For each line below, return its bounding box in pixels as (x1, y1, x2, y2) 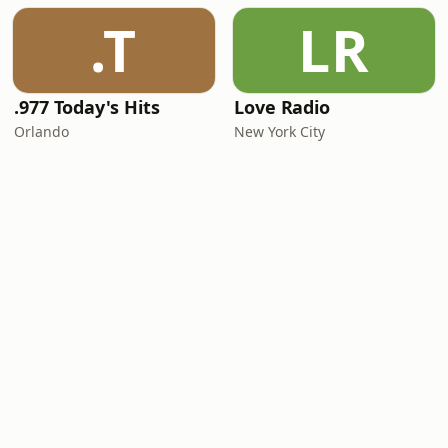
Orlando (14, 122, 69, 141)
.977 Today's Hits (14, 95, 160, 119)
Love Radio (234, 95, 331, 119)
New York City (234, 122, 325, 141)
